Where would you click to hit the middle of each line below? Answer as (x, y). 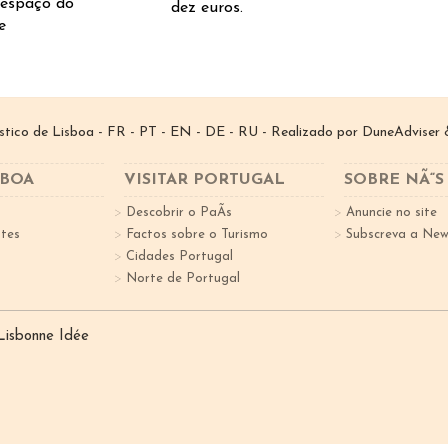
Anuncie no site (391, 212)
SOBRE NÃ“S (394, 180)
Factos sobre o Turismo (197, 234)
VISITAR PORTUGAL (204, 180)
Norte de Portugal (183, 278)
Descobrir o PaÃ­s (179, 212)
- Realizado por (310, 132)
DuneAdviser (401, 132)
